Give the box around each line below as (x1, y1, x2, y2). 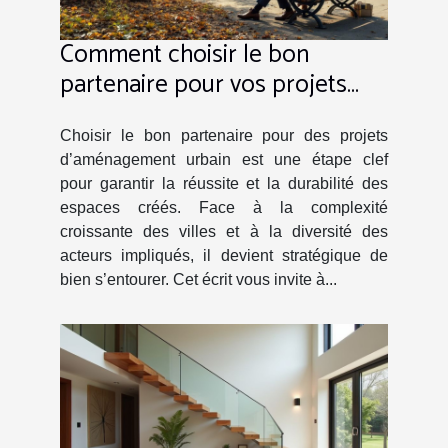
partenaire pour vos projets (60, 63, 347, 106)
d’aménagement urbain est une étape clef (60, 150, 388, 168)
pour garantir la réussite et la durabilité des (60, 174, 388, 192)
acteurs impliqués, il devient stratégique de (60, 246, 388, 264)
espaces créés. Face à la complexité (60, 198, 388, 216)
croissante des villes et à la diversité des (60, 222, 388, 240)
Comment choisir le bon (60, 33, 309, 76)
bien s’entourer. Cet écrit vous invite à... (60, 270, 337, 288)
